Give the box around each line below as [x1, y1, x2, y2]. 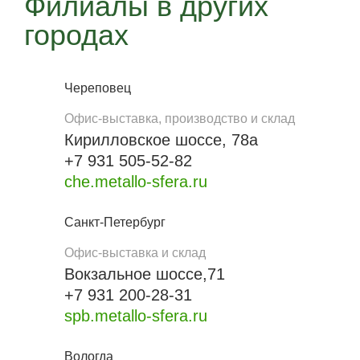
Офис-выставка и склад [64, 246, 206, 260]
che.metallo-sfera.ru [64, 173, 207, 190]
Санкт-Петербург [64, 215, 166, 229]
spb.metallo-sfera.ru [64, 307, 207, 325]
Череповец [64, 81, 131, 95]
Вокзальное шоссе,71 [64, 265, 225, 283]
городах [24, 18, 129, 51]
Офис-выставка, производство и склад [64, 112, 295, 125]
